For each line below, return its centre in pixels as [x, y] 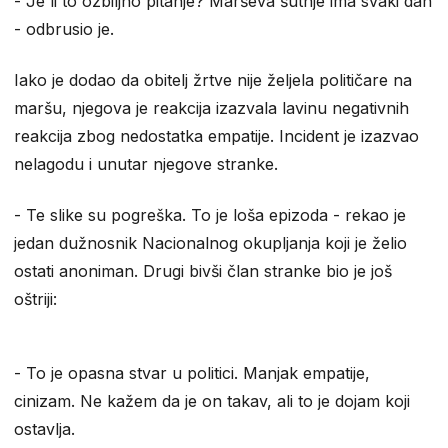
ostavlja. [44, 428]
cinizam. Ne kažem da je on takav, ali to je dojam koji [212, 400]
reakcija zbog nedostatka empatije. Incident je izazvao [216, 135]
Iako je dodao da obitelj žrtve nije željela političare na [213, 79]
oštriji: [35, 298]
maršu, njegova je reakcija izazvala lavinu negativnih [211, 107]
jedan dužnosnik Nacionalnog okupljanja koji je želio [210, 242]
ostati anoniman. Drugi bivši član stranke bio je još [203, 270]
